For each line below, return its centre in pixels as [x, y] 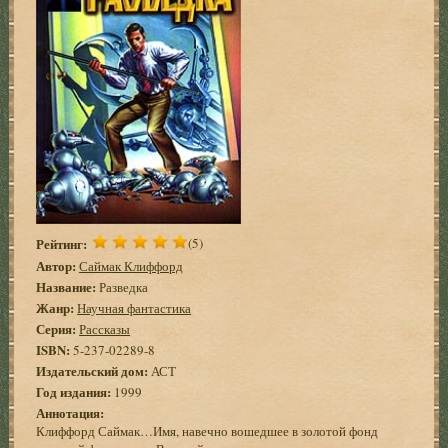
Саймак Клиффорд [131, 265]
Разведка [122, 286]
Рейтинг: [62, 243]
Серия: [56, 328]
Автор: [56, 265]
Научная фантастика [134, 307]
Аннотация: [70, 412]
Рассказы [105, 328]
